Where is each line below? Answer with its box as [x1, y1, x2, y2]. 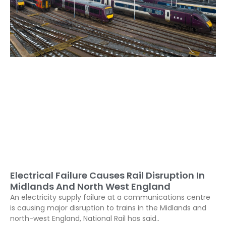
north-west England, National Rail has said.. [10, 213, 159, 223]
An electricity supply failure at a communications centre [10, 192, 210, 202]
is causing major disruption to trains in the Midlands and [10, 202, 206, 213]
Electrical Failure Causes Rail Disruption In [10, 168, 205, 182]
